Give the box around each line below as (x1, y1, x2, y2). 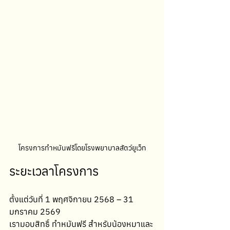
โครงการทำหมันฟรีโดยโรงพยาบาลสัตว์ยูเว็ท (18, 143, 146, 152)
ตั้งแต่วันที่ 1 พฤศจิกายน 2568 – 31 (9, 194, 136, 204)
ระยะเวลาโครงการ (9, 162, 99, 179)
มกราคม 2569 (9, 206, 61, 217)
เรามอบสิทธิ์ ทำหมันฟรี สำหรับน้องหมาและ (9, 218, 153, 229)
